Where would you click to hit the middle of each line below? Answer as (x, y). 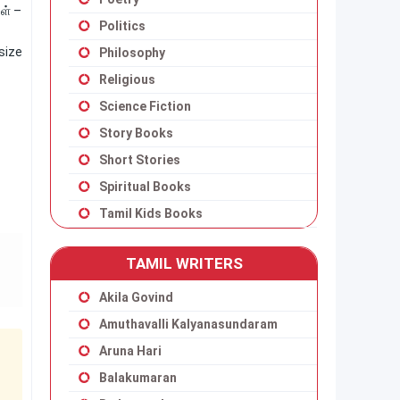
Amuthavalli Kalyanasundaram (188, 324)
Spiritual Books (145, 187)
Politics (122, 26)
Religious (127, 79)
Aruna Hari (130, 351)
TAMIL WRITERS (184, 263)
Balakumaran (138, 378)
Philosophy (132, 53)
